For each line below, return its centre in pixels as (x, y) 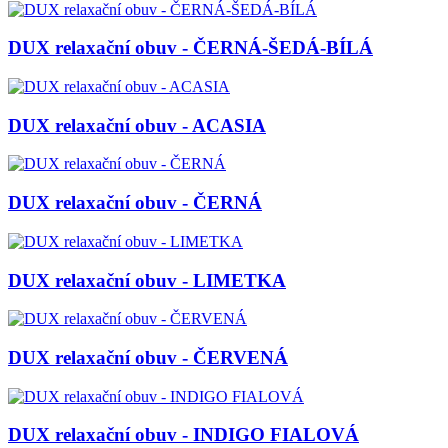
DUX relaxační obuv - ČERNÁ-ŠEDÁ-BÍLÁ (190, 48)
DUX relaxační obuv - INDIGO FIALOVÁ (183, 435)
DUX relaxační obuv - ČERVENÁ (148, 358)
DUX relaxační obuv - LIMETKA (147, 280)
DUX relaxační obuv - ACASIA (137, 125)
